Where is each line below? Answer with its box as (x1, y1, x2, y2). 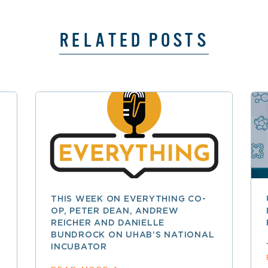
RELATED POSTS (59, 29, 209, 51)
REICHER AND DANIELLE (51, 218, 165, 227)
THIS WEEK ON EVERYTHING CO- (51, 194, 206, 203)
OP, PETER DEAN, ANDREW (51, 206, 179, 215)
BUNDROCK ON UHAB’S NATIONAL (51, 230, 215, 239)
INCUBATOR (51, 242, 107, 251)
